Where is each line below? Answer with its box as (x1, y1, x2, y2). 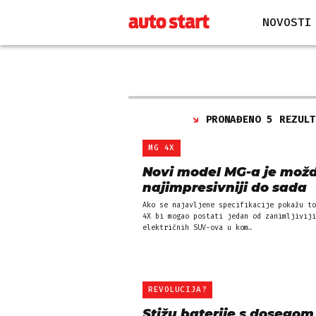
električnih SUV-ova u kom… (142, 224, 253, 232)
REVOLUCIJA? (148, 285, 207, 294)
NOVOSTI (262, 16, 312, 29)
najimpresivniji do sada (142, 180, 307, 195)
